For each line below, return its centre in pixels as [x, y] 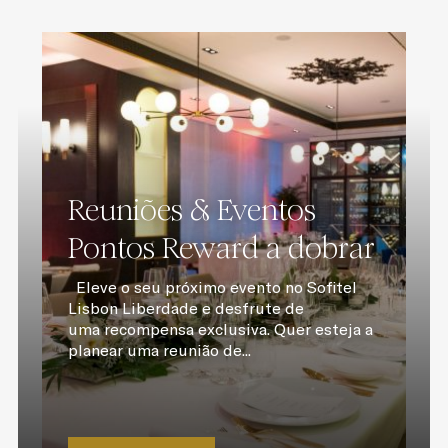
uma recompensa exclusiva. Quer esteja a [220, 329]
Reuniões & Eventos [191, 210]
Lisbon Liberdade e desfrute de [185, 308]
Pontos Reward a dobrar [221, 248]
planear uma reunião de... [159, 350]
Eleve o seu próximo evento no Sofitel [212, 287]
